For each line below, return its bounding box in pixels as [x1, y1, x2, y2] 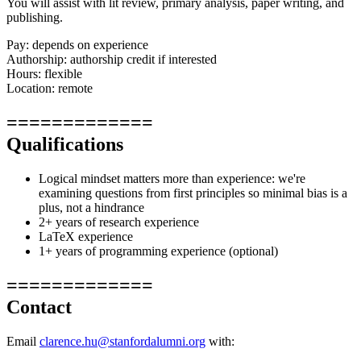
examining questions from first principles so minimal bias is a [39, 186, 347, 201]
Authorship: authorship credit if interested [6, 52, 217, 67]
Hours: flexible [6, 67, 82, 81]
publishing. [6, 10, 63, 25]
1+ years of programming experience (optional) [39, 244, 278, 259]
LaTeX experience [39, 230, 133, 244]
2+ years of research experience [39, 215, 199, 230]
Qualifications [6, 134, 123, 156]
